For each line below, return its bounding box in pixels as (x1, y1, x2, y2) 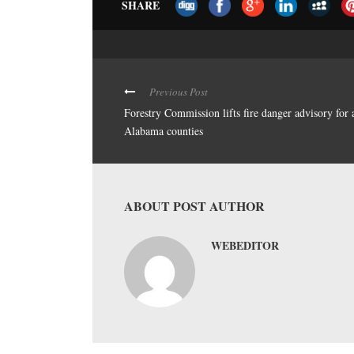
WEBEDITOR (211, 237, 279, 254)
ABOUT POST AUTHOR (124, 197, 265, 215)
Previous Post (149, 85, 208, 99)
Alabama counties (124, 123, 203, 138)
